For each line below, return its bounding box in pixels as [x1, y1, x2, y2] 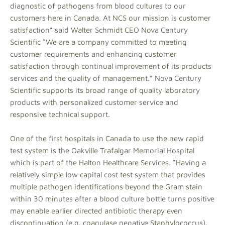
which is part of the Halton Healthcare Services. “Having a [10, 158, 206, 167]
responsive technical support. [10, 110, 110, 119]
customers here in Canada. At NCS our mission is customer [10, 14, 211, 22]
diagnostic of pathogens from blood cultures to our [10, 2, 186, 10]
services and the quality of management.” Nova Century [10, 74, 201, 82]
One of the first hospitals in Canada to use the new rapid [10, 134, 204, 143]
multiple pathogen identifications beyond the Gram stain [10, 182, 202, 191]
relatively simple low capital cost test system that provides [10, 170, 205, 179]
